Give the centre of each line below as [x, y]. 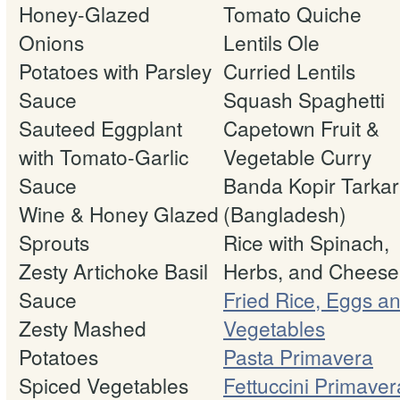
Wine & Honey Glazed [119, 213]
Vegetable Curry [297, 156]
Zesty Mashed [83, 327]
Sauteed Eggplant [100, 127]
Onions [51, 42]
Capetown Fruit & [301, 127]
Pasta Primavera [298, 356]
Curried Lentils [289, 70]
